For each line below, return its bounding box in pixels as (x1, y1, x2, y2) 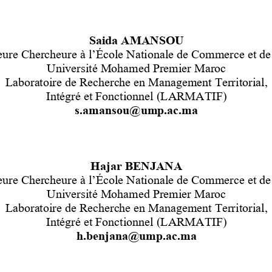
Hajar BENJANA (90, 158, 182, 172)
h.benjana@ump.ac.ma (76, 228, 197, 242)
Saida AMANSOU (89, 32, 183, 46)
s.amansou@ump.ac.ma (74, 102, 198, 116)
